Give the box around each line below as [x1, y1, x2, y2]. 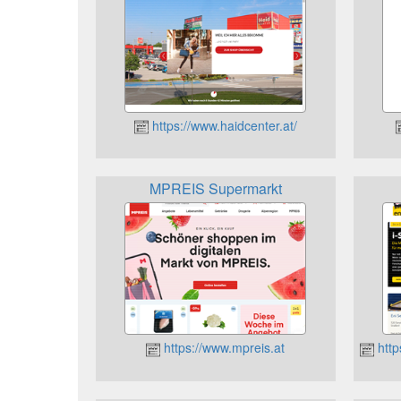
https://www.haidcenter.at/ [148, 115, 297, 134]
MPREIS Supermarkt [149, 178, 282, 200]
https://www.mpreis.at [160, 338, 286, 357]
